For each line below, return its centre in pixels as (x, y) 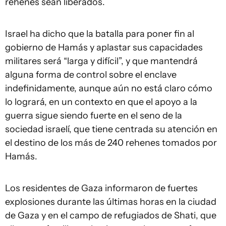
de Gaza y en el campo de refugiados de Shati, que (111, 215)
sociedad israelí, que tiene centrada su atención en (111, 129)
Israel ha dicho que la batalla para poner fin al (100, 34)
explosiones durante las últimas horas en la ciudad (111, 202)
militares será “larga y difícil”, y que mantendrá (101, 61)
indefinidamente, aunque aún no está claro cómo (109, 88)
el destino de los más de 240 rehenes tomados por (111, 143)
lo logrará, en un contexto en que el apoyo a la (101, 102)
